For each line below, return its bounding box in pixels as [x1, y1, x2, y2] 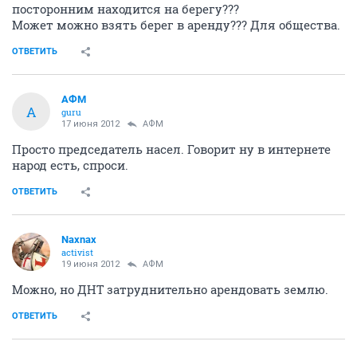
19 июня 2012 [61, 259, 120, 269]
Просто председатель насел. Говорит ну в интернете [12, 141, 331, 157]
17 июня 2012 [61, 119, 120, 129]
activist [61, 246, 93, 258]
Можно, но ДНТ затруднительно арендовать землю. [12, 281, 328, 297]
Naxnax [61, 233, 96, 245]
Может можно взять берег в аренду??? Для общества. [12, 17, 340, 33]
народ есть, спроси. [12, 157, 128, 173]
